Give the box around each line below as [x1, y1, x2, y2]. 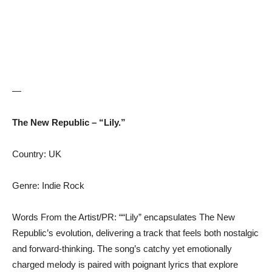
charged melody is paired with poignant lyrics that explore [12, 259, 238, 270]
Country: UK [12, 149, 61, 160]
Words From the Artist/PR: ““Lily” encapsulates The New [12, 212, 235, 223]
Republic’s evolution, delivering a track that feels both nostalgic [12, 228, 259, 239]
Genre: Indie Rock [12, 180, 84, 191]
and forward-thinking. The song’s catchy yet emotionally [12, 243, 232, 254]
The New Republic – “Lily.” [12, 117, 126, 128]
